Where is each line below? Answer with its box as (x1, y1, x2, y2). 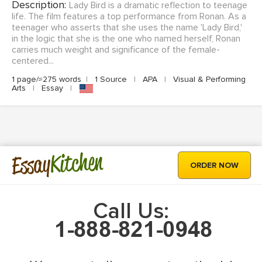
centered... (12, 55, 54, 67)
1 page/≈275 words (12, 74, 81, 85)
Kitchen (49, 146, 104, 179)
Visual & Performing (171, 74, 246, 85)
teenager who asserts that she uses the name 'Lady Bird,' (12, 22, 242, 34)
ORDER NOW (190, 160, 239, 171)
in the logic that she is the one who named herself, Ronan (12, 33, 240, 45)
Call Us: (93, 198, 169, 225)
